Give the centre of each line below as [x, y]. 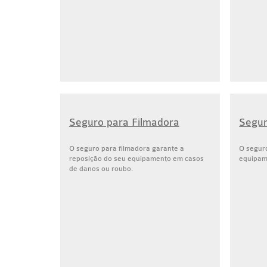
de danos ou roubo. [101, 169]
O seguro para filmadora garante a [126, 148]
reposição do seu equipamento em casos [136, 159]
